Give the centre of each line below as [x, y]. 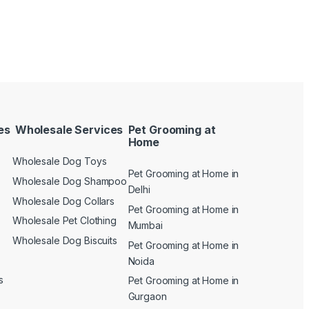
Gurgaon [147, 297]
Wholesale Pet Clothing [64, 221]
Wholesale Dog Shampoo [70, 181]
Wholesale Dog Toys [60, 161]
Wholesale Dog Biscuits [65, 240]
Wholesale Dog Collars [64, 201]
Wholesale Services [68, 129]
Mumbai [145, 225]
